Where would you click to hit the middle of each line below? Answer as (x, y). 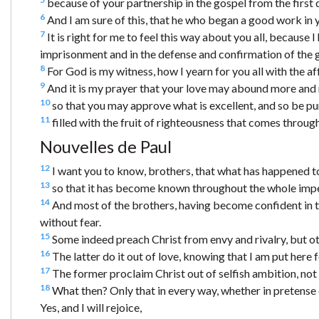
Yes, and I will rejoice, (91, 307)
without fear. (70, 221)
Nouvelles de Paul (106, 146)
